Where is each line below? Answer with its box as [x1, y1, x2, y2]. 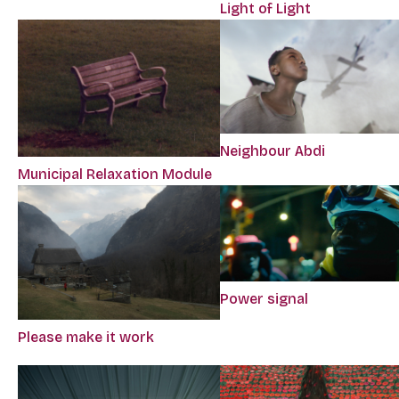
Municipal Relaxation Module [18, 165, 212, 183]
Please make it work [18, 329, 154, 346]
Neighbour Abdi [220, 142, 326, 160]
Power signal [220, 290, 309, 308]
